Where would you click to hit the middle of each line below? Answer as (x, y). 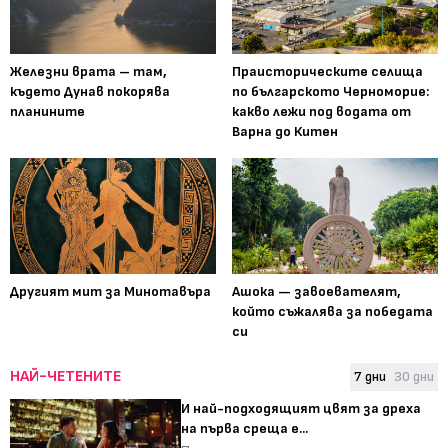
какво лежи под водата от (321, 111)
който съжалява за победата (332, 311)
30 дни (414, 376)
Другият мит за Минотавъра (110, 291)
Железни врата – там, (88, 71)
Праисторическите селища (327, 71)
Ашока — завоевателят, (316, 291)
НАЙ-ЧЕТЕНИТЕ (65, 376)
